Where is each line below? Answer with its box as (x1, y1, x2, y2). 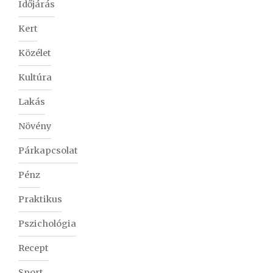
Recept (18, 243, 49, 254)
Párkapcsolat (18, 145, 78, 157)
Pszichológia (18, 218, 76, 230)
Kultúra (18, 72, 52, 83)
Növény (18, 121, 51, 132)
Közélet (18, 48, 51, 59)
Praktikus (18, 194, 62, 205)
